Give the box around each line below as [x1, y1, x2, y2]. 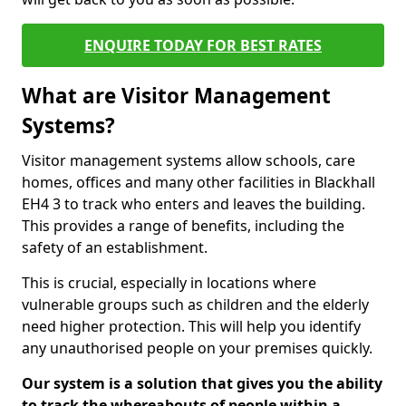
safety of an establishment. [22, 237, 208, 257]
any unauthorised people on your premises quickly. [22, 338, 372, 358]
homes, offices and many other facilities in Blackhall [22, 172, 375, 192]
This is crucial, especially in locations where [22, 273, 316, 293]
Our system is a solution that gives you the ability [22, 373, 382, 393]
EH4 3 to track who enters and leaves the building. [22, 194, 365, 214]
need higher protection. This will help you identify [22, 316, 361, 336]
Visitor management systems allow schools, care [22, 150, 355, 170]
